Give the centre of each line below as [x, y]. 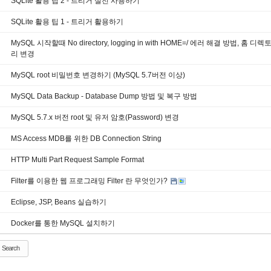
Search [11, 248]
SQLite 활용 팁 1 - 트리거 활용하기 [67, 22]
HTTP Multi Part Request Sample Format [77, 160]
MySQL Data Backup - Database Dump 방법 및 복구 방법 [104, 96]
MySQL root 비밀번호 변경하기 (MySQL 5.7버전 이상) [98, 75]
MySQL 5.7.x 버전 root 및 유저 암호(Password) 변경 [95, 117]
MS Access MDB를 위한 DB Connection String [86, 139]
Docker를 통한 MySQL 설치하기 [63, 223]
